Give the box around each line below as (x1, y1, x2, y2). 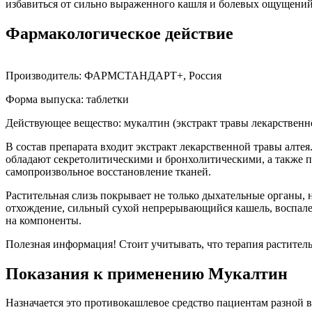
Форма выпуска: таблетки (6, 93, 129, 105)
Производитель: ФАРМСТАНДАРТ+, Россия (6, 69, 221, 81)
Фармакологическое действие (6, 24, 233, 42)
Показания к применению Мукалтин (6, 264, 288, 283)
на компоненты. (6, 214, 81, 226)
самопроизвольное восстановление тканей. (6, 165, 211, 178)
